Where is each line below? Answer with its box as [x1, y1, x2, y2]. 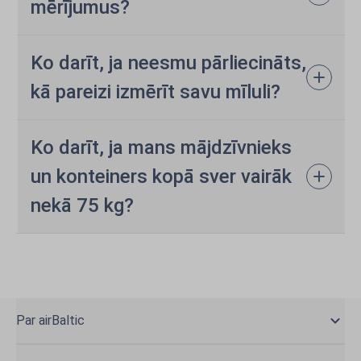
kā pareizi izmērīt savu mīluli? [31, 81, 280, 103]
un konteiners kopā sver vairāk [31, 165, 292, 188]
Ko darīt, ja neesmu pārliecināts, [31, 52, 306, 74]
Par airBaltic [16, 313, 85, 328]
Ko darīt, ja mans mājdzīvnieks [31, 136, 292, 159]
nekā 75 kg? [31, 194, 134, 217]
